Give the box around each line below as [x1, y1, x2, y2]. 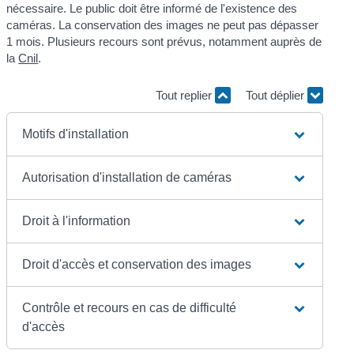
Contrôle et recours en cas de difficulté [22, 300, 237, 314]
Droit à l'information [22, 213, 131, 228]
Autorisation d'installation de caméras [22, 170, 232, 184]
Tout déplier [245, 88, 307, 103]
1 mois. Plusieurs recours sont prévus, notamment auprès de [6, 34, 322, 48]
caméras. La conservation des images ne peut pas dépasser [6, 17, 319, 32]
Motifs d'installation [22, 126, 130, 141]
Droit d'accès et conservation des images [22, 257, 252, 271]
